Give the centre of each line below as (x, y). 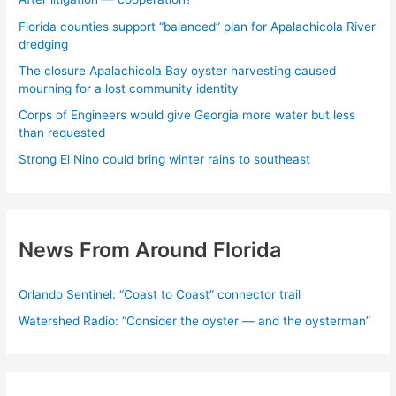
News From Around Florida (150, 249)
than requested (62, 133)
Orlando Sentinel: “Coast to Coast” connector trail (160, 294)
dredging (44, 44)
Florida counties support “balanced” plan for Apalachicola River (198, 26)
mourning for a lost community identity (129, 88)
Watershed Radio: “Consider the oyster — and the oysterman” (195, 321)
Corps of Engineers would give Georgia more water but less (187, 115)
